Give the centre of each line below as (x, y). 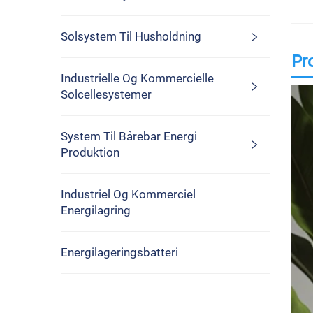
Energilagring (96, 210)
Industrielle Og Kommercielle (137, 78)
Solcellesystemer (106, 94)
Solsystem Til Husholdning (131, 36)
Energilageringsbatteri (119, 252)
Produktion (90, 152)
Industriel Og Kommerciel (128, 194)
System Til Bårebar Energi (129, 136)
